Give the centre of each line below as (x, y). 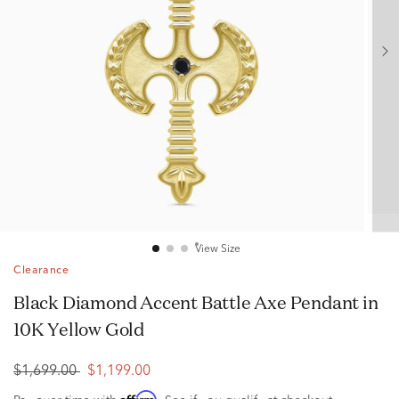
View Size (217, 249)
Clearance (41, 271)
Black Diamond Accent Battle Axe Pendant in (19, 302)
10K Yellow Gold (79, 329)
